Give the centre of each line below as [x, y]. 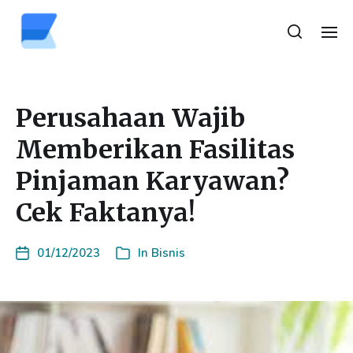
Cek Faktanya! [106, 213]
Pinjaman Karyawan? [152, 181]
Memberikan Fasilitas [155, 150]
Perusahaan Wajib [130, 118]
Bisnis [168, 253]
